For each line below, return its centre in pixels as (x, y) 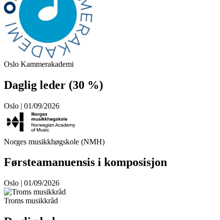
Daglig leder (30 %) (54, 85)
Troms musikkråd (31, 201)
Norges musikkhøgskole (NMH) (54, 141)
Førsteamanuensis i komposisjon (85, 162)
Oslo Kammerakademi (39, 64)
